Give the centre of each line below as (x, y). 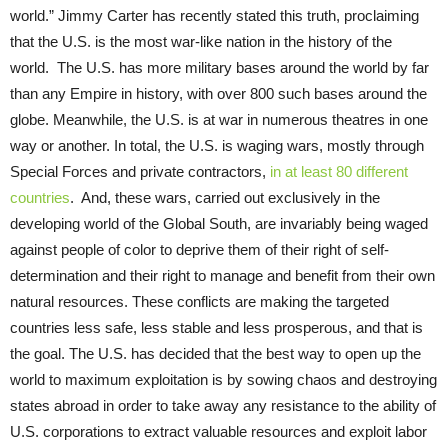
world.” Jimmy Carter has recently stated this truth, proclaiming (214, 15)
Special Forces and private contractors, (140, 171)
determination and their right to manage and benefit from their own (222, 275)
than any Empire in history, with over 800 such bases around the (218, 93)
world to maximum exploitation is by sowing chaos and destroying (223, 379)
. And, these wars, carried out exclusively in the (225, 197)
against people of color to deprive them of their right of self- (199, 249)
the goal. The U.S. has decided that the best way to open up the (215, 353)
